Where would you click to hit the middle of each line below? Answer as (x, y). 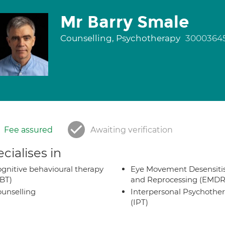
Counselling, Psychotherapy (121, 38)
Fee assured (28, 130)
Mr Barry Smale (124, 22)
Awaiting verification (132, 130)
